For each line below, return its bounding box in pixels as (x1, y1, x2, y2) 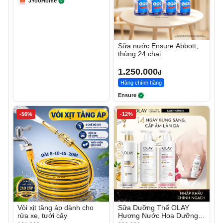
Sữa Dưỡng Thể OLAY (118, 204, 189, 212)
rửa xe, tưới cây (17, 212, 67, 220)
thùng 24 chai (118, 50, 161, 58)
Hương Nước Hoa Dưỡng (118, 212, 198, 220)
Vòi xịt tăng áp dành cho (17, 204, 94, 212)
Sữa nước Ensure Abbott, (118, 42, 198, 50)
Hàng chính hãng (120, 80, 162, 86)
